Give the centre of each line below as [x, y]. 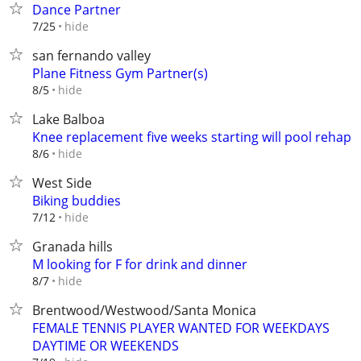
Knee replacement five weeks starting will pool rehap [192, 137]
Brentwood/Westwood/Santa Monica [144, 310]
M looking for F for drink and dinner [140, 264]
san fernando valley [91, 56]
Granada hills [73, 247]
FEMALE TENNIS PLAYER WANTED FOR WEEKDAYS [181, 328]
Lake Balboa [68, 119]
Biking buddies [77, 201]
